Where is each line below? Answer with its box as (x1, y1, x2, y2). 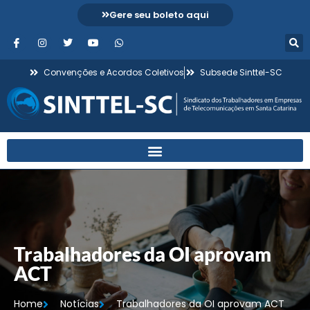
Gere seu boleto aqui (109, 8, 209, 21)
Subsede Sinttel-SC (200, 66, 282, 78)
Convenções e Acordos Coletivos (43, 66, 184, 78)
